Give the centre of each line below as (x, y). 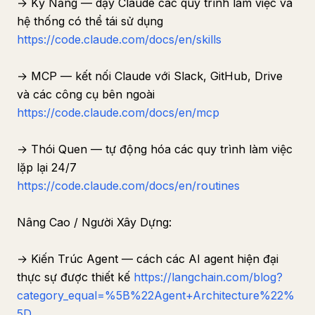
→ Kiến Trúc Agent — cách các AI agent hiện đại (148, 259)
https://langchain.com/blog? (208, 277)
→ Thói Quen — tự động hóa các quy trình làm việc (155, 149)
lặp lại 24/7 (47, 167)
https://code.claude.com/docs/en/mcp (118, 112)
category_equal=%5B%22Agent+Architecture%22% (156, 295)
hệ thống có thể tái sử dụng (90, 21)
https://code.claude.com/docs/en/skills (119, 39)
